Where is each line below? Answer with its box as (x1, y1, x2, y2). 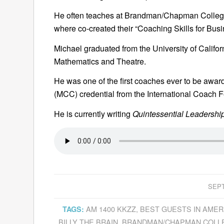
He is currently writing (54, 107, 132, 119)
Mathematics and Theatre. (54, 55, 146, 67)
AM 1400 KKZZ (85, 203, 136, 214)
